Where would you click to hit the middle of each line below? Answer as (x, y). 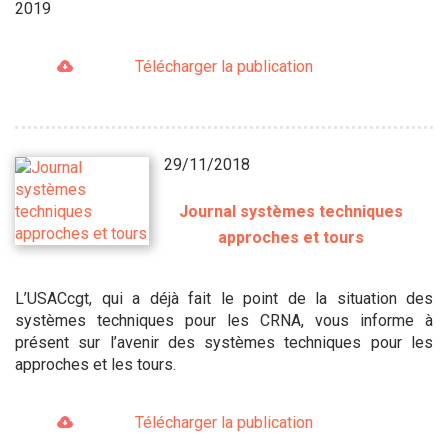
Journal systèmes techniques (291, 211)
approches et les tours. (95, 364)
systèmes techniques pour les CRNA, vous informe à (224, 320)
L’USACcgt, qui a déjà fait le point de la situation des (224, 298)
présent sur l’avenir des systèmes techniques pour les (224, 342)
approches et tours (291, 237)
